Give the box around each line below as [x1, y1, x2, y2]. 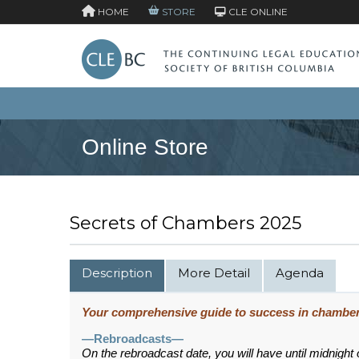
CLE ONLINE [226, 6, 288, 18]
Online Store [82, 134, 208, 159]
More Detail [178, 264, 250, 280]
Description [82, 264, 152, 280]
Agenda [276, 264, 324, 280]
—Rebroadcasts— [82, 332, 184, 345]
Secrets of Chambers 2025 [70, 212, 301, 234]
